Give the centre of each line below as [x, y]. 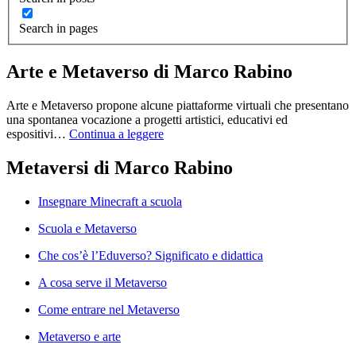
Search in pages [58, 29]
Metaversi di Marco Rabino [120, 168]
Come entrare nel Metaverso [109, 310]
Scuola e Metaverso [87, 229]
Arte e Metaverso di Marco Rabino [149, 72]
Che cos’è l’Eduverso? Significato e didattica [151, 256]
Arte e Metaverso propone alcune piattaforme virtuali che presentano [178, 106]
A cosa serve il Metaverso [103, 283]
